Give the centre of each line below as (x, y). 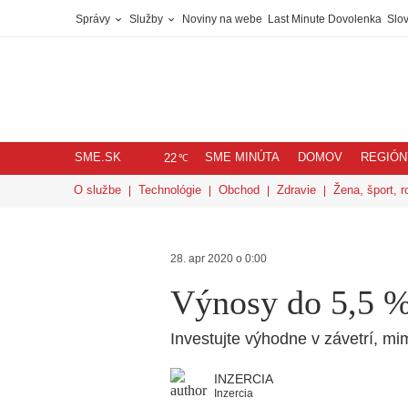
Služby (148, 19)
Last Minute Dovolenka (325, 19)
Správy (94, 19)
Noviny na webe (222, 19)
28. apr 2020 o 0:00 (219, 259)
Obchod (239, 190)
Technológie (170, 190)
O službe (97, 190)
